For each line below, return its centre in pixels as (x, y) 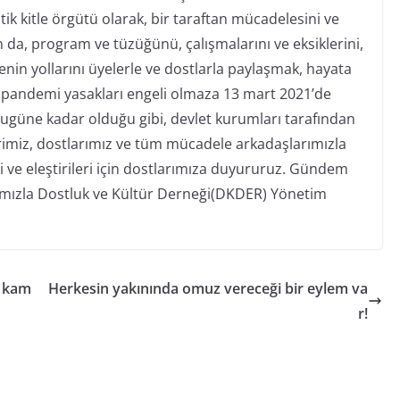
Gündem (318, 169)
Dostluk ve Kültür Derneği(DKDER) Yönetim (182, 194)
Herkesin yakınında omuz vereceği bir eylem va (208, 289)
